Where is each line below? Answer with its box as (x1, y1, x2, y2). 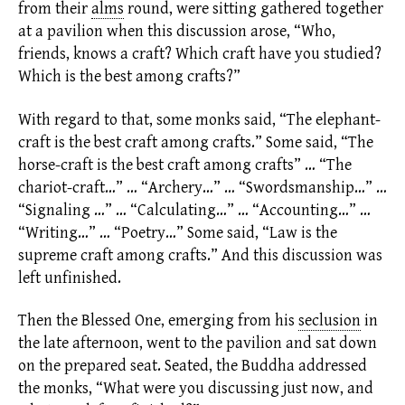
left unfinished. (18, 268, 121, 287)
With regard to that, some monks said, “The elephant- (18, 109, 381, 129)
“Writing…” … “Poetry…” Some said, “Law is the (18, 222, 337, 242)
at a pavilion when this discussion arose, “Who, (18, 22, 335, 42)
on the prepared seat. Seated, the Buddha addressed (18, 356, 367, 376)
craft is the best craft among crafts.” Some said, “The (18, 132, 373, 152)
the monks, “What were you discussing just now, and (18, 379, 373, 399)
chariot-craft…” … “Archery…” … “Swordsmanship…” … (18, 177, 387, 197)
